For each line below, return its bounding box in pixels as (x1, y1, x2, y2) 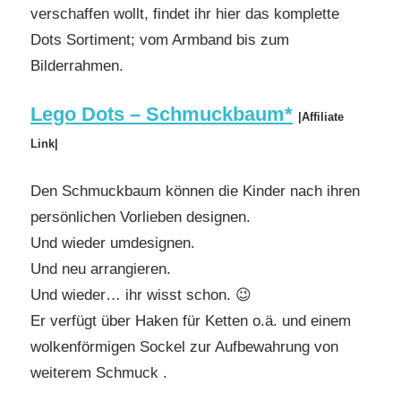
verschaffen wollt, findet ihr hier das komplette (30, 4, 339, 22)
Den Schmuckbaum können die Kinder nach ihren (30, 182, 360, 200)
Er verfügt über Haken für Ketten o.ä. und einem (30, 311, 351, 329)
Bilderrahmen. (30, 56, 124, 74)
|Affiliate (298, 110, 344, 124)
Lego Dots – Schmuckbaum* (30, 103, 293, 126)
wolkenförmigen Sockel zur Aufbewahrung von (30, 337, 338, 355)
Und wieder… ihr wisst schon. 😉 (30, 286, 252, 303)
